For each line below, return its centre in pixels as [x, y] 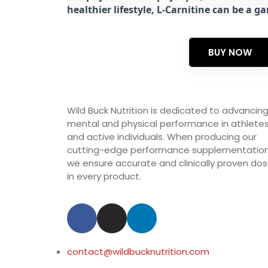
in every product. [104, 176]
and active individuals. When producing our [162, 136]
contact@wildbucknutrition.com [138, 251]
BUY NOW [230, 52]
